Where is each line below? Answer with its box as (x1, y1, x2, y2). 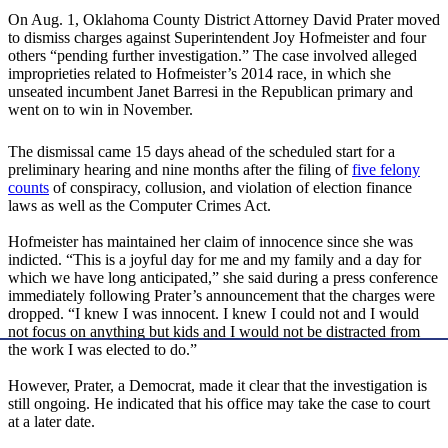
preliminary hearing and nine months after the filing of (8, 161, 352, 179)
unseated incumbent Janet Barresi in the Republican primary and (8, 83, 413, 101)
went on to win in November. (8, 101, 193, 119)
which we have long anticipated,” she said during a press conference (8, 269, 438, 287)
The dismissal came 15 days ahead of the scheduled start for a (8, 143, 395, 161)
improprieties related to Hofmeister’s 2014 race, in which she (8, 65, 391, 83)
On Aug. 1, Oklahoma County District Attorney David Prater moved (8, 11, 440, 29)
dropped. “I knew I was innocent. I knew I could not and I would (8, 305, 419, 323)
